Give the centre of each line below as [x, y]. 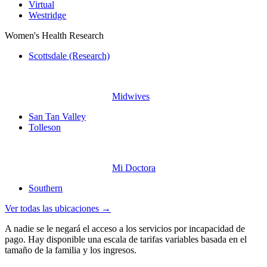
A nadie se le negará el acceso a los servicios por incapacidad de [125, 229]
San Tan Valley [57, 117]
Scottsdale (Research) [69, 56]
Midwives [131, 97]
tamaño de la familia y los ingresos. [71, 250]
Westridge [47, 15]
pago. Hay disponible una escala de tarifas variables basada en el [126, 240]
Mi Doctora [134, 168]
